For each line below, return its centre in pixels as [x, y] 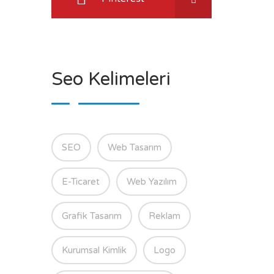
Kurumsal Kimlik [94, 250]
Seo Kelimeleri [111, 80]
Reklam [164, 216]
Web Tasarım [134, 148]
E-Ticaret [80, 182]
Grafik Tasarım [91, 216]
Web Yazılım [151, 182]
